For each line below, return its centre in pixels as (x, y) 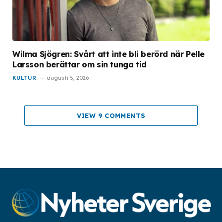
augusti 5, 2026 (68, 78)
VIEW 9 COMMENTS (111, 116)
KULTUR (24, 78)
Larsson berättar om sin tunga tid (80, 65)
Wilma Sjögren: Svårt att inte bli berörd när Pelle (109, 54)
